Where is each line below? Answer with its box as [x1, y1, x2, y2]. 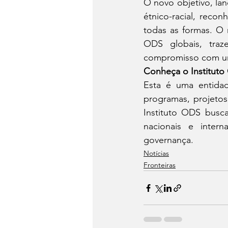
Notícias [144, 149, 169, 158]
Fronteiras [144, 160, 176, 170]
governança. [144, 134, 193, 146]
